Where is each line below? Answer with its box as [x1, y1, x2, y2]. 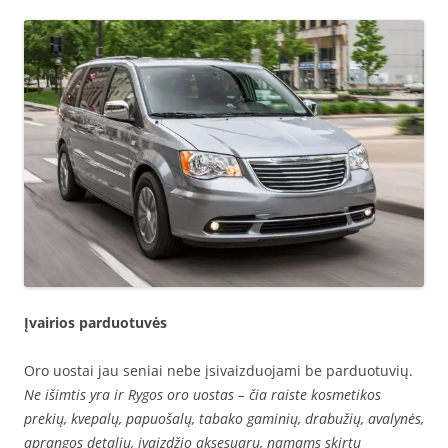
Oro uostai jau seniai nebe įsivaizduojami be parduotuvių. [24, 360, 413, 380]
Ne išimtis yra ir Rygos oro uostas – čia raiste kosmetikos [24, 384, 381, 404]
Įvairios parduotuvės [24, 312, 167, 332]
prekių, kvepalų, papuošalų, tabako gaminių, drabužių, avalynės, [24, 408, 424, 428]
